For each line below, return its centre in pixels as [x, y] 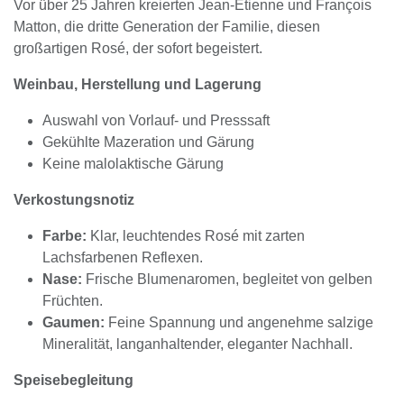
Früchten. [73, 301]
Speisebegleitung [73, 380]
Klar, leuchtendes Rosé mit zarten [196, 236]
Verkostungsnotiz [74, 200]
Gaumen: [73, 322]
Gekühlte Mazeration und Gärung [148, 142]
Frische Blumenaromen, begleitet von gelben [227, 279]
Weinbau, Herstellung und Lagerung [138, 84]
